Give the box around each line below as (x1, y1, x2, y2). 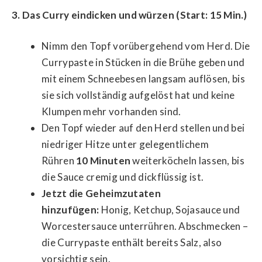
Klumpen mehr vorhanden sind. (42, 105, 181, 118)
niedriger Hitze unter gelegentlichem (42, 138, 209, 151)
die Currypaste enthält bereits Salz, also (42, 236, 222, 249)
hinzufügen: (42, 204, 99, 216)
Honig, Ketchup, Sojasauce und (99, 204, 240, 216)
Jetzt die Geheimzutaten (42, 187, 161, 200)
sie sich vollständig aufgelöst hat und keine (42, 89, 235, 102)
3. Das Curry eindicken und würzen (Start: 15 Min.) (12, 8, 247, 21)
